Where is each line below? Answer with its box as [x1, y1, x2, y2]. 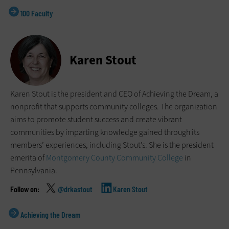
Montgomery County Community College [46, 152, 183, 164]
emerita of [10, 152, 46, 164]
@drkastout [58, 184, 93, 194]
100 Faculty [20, 8, 53, 18]
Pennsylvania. [10, 165, 57, 176]
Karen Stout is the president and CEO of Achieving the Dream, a [10, 88, 218, 100]
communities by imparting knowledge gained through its [10, 127, 199, 138]
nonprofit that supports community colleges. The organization [10, 101, 217, 112]
